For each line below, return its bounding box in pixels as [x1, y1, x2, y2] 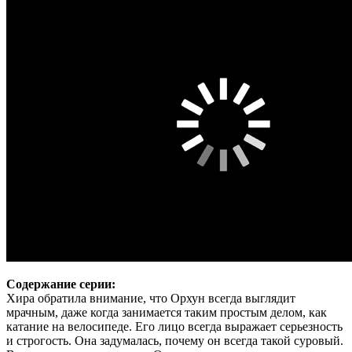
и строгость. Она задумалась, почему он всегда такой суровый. [6, 334, 343, 348]
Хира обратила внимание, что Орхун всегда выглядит [6, 291, 295, 306]
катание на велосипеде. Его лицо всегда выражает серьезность [6, 320, 343, 334]
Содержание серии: [6, 277, 115, 291]
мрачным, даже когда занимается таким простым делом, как [6, 306, 327, 320]
